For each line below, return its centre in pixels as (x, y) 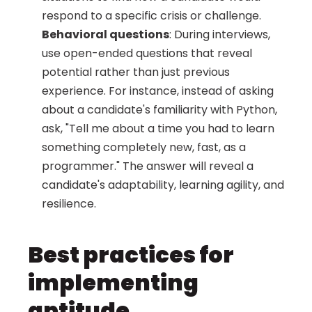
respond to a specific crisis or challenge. (151, 16)
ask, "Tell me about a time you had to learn (158, 128)
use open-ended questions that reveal (147, 53)
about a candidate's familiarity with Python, (159, 110)
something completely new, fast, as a (144, 147)
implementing (113, 282)
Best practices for (131, 255)
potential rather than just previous (136, 72)
